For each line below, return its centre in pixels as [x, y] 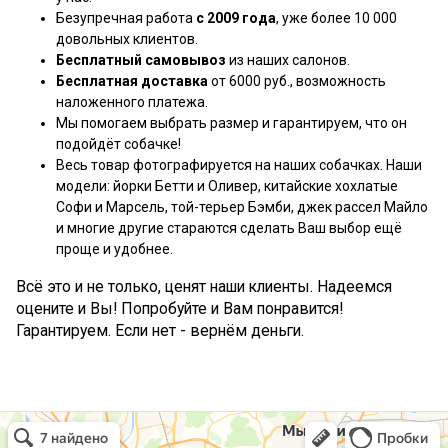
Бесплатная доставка [132, 80]
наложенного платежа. [132, 101]
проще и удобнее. [114, 248]
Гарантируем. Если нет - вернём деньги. [160, 330]
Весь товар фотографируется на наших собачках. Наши [239, 164]
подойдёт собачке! [118, 143]
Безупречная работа [126, 17]
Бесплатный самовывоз [141, 59]
